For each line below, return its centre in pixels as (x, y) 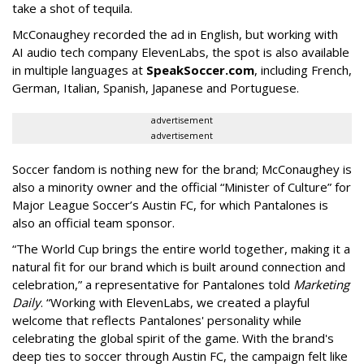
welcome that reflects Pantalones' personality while (157, 321)
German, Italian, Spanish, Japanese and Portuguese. (157, 88)
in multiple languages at (79, 70)
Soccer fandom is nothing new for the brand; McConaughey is (182, 169)
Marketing (321, 285)
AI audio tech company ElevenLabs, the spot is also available (181, 52)
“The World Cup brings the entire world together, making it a (181, 249)
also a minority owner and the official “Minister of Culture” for (182, 187)
